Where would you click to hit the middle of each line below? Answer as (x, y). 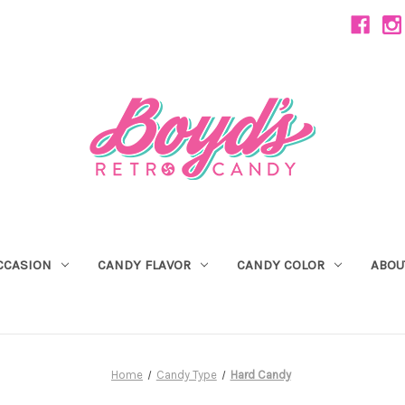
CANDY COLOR (280, 264)
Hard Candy (260, 374)
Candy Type (186, 374)
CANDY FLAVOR (144, 264)
